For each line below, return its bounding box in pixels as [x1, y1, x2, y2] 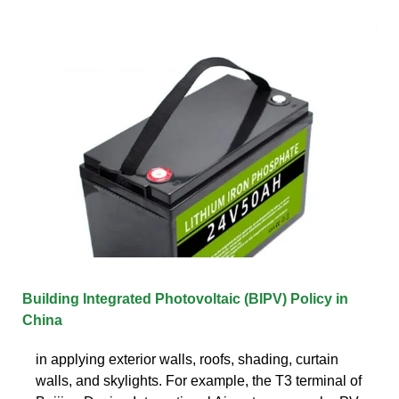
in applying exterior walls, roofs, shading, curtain [36, 351, 338, 367]
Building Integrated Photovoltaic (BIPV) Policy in [22, 290, 348, 306]
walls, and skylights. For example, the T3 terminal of [36, 372, 362, 388]
